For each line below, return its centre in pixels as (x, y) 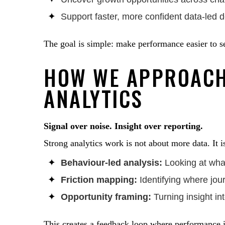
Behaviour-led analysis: (111, 163)
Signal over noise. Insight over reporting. (123, 126)
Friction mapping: (99, 180)
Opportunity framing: (106, 197)
